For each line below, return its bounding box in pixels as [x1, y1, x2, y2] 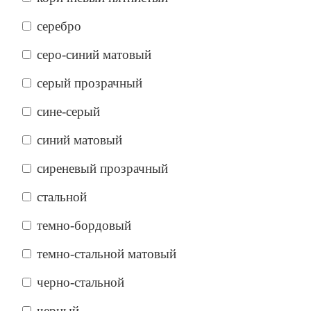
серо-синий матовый [37, 47, 151, 62]
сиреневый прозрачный [37, 160, 168, 176]
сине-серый [37, 103, 100, 119]
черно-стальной [37, 274, 124, 289]
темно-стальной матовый [37, 246, 176, 261]
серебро [37, 18, 81, 33]
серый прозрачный [37, 75, 142, 90]
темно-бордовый [37, 217, 131, 233]
